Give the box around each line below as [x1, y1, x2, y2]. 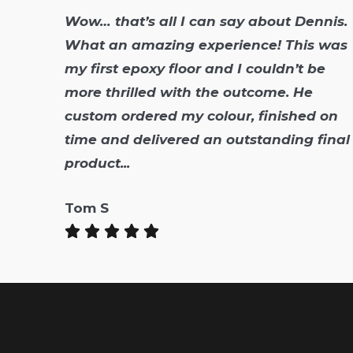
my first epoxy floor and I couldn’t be [65, 61, 325, 77]
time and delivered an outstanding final [65, 132, 350, 148]
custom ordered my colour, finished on [65, 108, 338, 124]
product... [65, 155, 130, 172]
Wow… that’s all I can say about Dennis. [65, 13, 347, 30]
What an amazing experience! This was [65, 37, 347, 54]
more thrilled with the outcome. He [65, 84, 313, 101]
